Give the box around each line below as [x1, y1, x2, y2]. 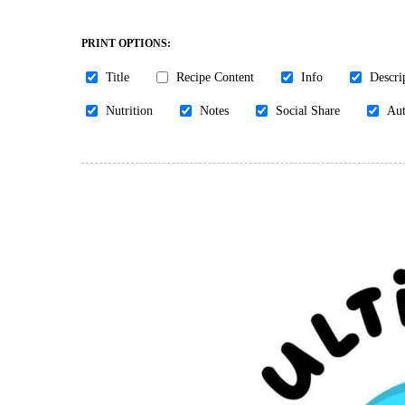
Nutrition [106, 103, 153, 118]
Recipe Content [176, 70, 254, 85]
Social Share [276, 103, 340, 118]
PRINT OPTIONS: [81, 37, 171, 51]
